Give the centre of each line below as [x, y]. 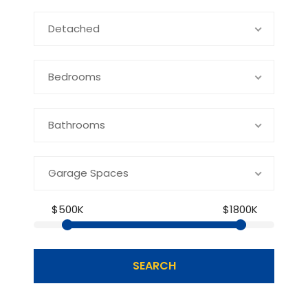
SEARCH [154, 265]
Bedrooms [75, 76]
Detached [74, 28]
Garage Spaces [88, 173]
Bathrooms [77, 124]
